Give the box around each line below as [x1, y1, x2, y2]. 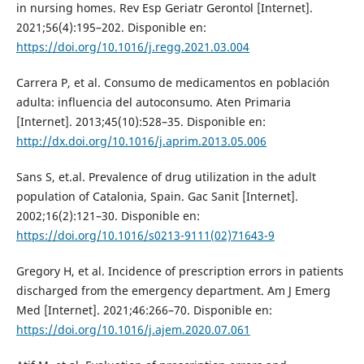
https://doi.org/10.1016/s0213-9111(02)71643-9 [15, 227, 275, 244]
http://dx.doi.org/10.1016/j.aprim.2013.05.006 [15, 133, 266, 149]
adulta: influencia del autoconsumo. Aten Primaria [15, 94, 291, 110]
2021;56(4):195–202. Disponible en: [15, 19, 206, 36]
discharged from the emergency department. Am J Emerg [15, 283, 331, 299]
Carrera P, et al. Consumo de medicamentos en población [15, 75, 330, 91]
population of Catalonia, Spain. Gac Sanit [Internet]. [15, 188, 298, 205]
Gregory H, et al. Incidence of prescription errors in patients [15, 263, 344, 279]
